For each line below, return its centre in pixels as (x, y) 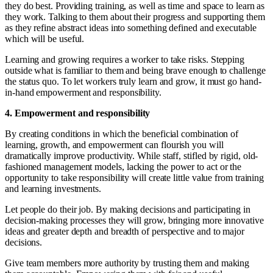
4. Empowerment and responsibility (78, 113)
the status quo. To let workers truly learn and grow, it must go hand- (133, 82)
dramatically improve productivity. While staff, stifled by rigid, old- (132, 156)
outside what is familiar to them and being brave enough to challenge (135, 71)
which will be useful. (45, 39)
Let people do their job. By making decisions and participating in (128, 210)
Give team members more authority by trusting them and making (127, 263)
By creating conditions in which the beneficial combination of (122, 134)
